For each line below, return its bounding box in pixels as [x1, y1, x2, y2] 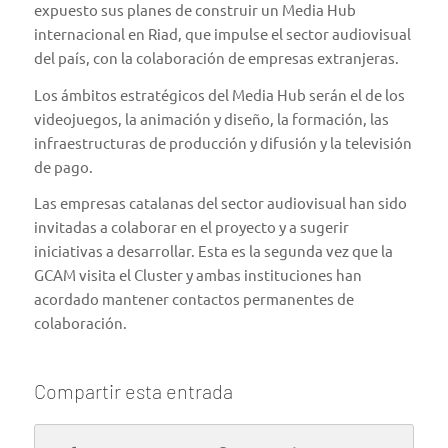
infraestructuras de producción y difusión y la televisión [33, 132, 412, 152]
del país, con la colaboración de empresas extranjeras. [33, 47, 399, 67]
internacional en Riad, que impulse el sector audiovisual [33, 23, 411, 43]
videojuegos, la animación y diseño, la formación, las [33, 108, 389, 128]
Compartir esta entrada [33, 379, 233, 403]
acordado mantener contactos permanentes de [33, 289, 354, 309]
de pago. [33, 156, 93, 176]
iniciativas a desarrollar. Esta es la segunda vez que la [33, 241, 393, 261]
